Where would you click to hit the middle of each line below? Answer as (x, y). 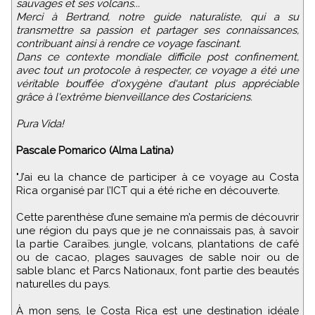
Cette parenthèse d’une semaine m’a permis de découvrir (157, 218)
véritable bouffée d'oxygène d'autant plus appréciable (157, 84)
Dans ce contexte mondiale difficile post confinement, (157, 57)
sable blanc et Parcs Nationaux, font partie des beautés (157, 271)
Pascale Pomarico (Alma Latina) (95, 151)
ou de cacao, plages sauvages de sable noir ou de (157, 258)
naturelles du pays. (63, 284)
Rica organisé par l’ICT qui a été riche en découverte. (148, 191)
